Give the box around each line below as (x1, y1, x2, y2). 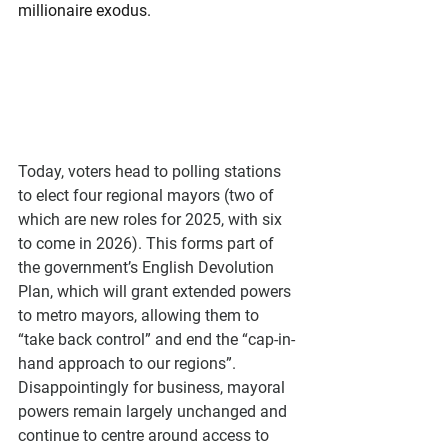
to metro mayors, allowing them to (18, 305, 263, 325)
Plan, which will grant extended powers (18, 281, 295, 301)
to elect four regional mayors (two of (18, 185, 278, 205)
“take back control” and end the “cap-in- (18, 329, 295, 349)
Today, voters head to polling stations (18, 161, 285, 181)
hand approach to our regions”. (18, 353, 240, 373)
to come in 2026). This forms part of (18, 233, 278, 253)
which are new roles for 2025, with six (18, 209, 286, 229)
